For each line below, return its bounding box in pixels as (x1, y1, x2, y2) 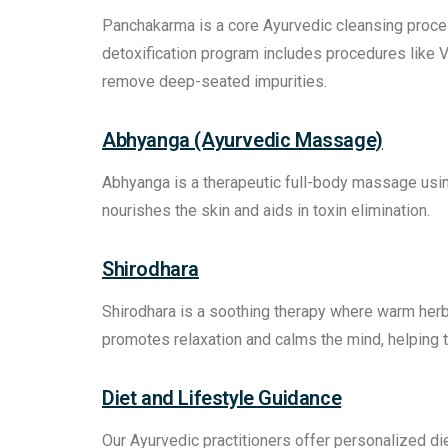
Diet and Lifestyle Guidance (102, 386, 342, 411)
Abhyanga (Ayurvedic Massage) (102, 128, 383, 153)
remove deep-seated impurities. (102, 72, 327, 92)
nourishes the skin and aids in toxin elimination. (102, 201, 430, 221)
